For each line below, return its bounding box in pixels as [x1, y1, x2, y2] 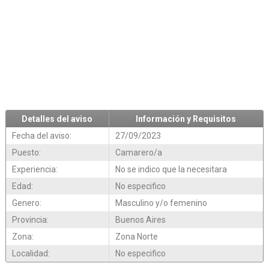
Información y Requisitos [136, 114, 237, 124]
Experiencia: [11, 165, 58, 175]
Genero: [11, 198, 41, 208]
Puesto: [11, 148, 41, 158]
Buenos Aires [115, 215, 166, 225]
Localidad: [11, 249, 50, 259]
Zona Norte [115, 232, 158, 242]
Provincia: [11, 215, 49, 225]
